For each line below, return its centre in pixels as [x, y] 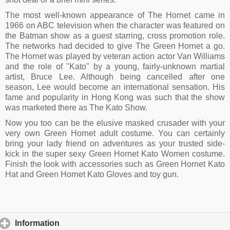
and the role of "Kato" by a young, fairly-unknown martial [115, 66]
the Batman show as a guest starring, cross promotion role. [115, 36]
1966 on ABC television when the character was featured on [115, 25]
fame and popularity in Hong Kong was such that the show [115, 97]
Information [37, 223]
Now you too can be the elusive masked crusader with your [115, 123]
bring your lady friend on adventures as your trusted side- [115, 143]
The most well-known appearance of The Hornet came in [115, 15]
